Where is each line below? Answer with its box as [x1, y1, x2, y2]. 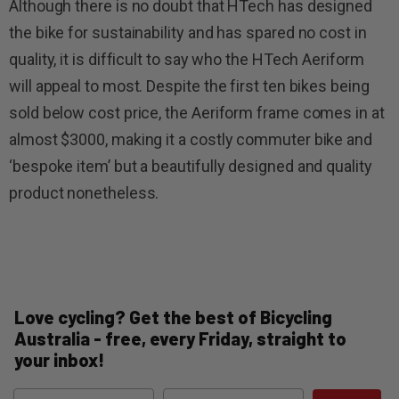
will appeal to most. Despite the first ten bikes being [9, 76, 370, 95]
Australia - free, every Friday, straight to [14, 327, 346, 349]
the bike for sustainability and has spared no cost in [9, 22, 367, 42]
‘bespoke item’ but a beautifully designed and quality [9, 156, 372, 175]
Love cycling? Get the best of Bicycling [14, 305, 332, 328]
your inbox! [14, 348, 104, 370]
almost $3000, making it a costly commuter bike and [9, 129, 373, 149]
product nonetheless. [9, 183, 163, 202]
